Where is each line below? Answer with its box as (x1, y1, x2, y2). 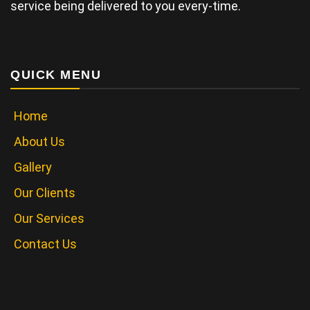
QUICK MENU (10, 68, 101, 82)
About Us (14, 134, 65, 149)
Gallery (14, 160, 52, 175)
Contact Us (14, 237, 77, 252)
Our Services (14, 211, 84, 226)
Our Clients (14, 185, 75, 201)
